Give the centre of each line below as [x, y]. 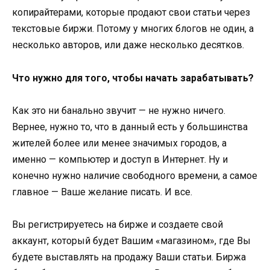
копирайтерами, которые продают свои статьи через [131, 13]
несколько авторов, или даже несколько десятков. [128, 45]
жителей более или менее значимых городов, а [119, 143]
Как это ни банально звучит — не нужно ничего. [119, 110]
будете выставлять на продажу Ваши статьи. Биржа [129, 257]
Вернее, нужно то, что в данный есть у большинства [130, 127]
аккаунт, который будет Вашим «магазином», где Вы [131, 241]
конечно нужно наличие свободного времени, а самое [135, 175]
